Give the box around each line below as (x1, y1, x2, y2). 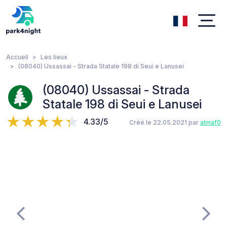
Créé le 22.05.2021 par (129, 119, 200, 126)
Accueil (6, 53, 28, 61)
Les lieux (41, 53, 67, 61)
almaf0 (200, 119, 221, 126)
